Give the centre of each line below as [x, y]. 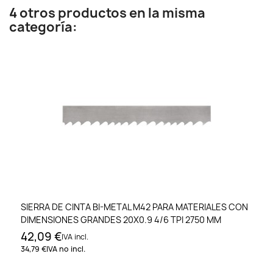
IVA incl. [75, 237]
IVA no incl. [66, 249]
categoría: [43, 27]
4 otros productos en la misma [107, 13]
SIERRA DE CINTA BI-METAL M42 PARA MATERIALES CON [134, 207]
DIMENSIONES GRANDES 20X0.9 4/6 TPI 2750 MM [121, 220]
